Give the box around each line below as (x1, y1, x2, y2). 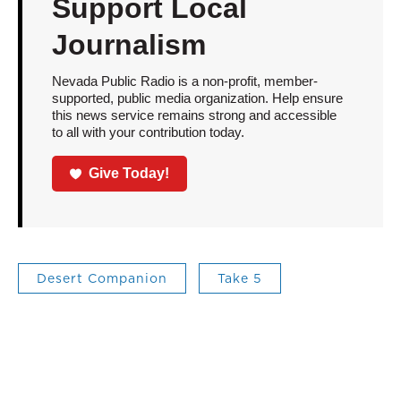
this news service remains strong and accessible (51, 107, 337, 123)
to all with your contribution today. (51, 124, 244, 140)
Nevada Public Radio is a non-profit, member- (51, 73, 318, 89)
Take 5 (218, 269, 262, 288)
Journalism (51, 28, 206, 61)
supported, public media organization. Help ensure (51, 90, 343, 106)
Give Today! (89, 166, 170, 182)
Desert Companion (37, 269, 167, 288)
